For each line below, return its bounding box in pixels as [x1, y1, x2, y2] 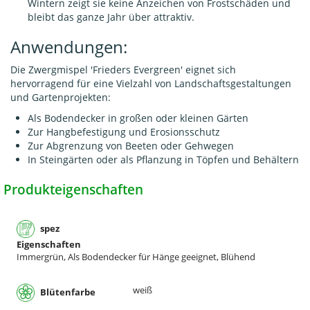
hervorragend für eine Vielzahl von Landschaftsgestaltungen [10, 77, 291, 91]
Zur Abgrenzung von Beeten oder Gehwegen [28, 139, 234, 153]
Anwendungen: [10, 35, 127, 59]
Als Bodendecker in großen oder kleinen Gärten [28, 111, 248, 125]
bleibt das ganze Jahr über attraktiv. [28, 10, 194, 24]
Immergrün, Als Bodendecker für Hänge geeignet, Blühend [17, 250, 255, 264]
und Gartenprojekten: [10, 91, 111, 104]
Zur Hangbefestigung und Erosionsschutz [28, 125, 220, 139]
